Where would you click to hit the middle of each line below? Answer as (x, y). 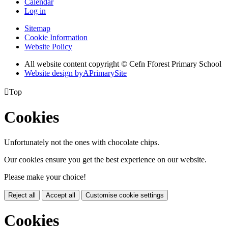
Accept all (61, 195)
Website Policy (48, 46)
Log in (35, 11)
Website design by (54, 73)
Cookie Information (56, 37)
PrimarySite (108, 73)
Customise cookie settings (125, 195)
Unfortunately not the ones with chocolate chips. (82, 142)
